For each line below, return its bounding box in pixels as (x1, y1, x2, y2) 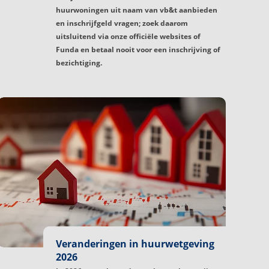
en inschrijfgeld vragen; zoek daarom (56, 17, 188, 28)
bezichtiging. (56, 57, 102, 68)
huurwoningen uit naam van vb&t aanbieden (56, 4, 217, 15)
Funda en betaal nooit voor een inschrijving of (56, 44, 220, 55)
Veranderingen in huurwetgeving (56, 237, 214, 251)
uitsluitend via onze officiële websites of (56, 31, 201, 41)
